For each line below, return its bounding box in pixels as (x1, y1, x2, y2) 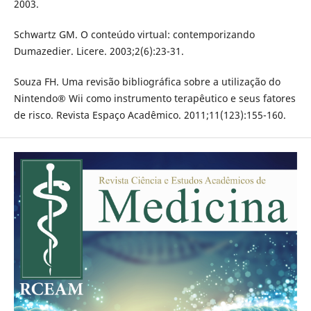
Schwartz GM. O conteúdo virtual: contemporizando (13, 28, 255, 42)
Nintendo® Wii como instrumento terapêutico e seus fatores (13, 92, 296, 106)
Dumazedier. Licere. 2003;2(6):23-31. (13, 44, 184, 58)
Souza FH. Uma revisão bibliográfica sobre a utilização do (13, 75, 280, 89)
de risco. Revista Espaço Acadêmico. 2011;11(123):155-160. (13, 108, 286, 122)
